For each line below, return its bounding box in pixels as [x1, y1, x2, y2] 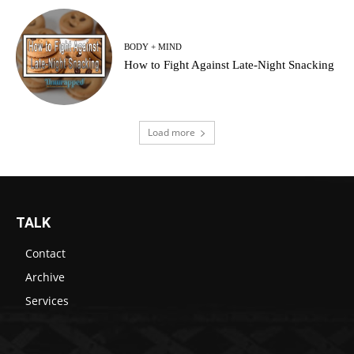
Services [25, 293, 69, 309]
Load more [148, 126, 195, 140]
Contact [25, 246, 66, 262]
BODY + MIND [124, 41, 183, 51]
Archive [25, 269, 65, 285]
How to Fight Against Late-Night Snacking [124, 58, 335, 71]
